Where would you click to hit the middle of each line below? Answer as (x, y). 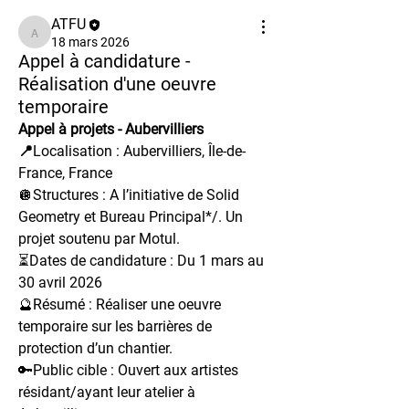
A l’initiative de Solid (174, 194)
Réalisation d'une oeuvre (117, 84)
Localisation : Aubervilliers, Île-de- (139, 151)
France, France (67, 173)
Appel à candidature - (105, 61)
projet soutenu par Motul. (99, 238)
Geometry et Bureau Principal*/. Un (131, 216)
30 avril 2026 (60, 282)
